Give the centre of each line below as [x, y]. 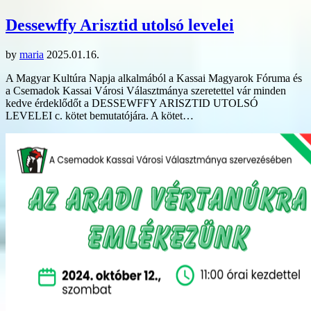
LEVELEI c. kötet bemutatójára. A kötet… [100, 115]
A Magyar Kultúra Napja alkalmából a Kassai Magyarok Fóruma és [154, 78]
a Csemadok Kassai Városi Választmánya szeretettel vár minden [146, 90]
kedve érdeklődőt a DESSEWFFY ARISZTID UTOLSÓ [132, 103]
